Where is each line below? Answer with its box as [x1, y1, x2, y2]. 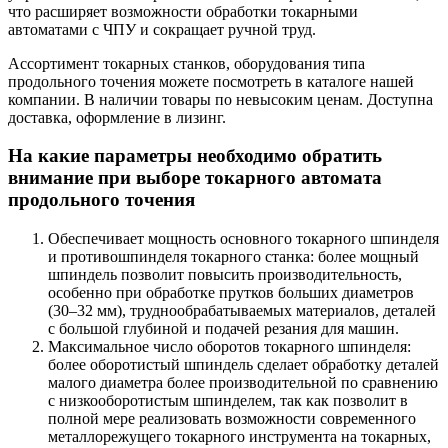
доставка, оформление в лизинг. [8, 108, 226, 126]
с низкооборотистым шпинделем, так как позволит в [48, 392, 408, 410]
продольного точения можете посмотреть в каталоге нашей [8, 72, 414, 90]
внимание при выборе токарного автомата [8, 167, 382, 189]
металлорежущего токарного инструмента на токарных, [48, 428, 431, 446]
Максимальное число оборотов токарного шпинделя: [48, 338, 411, 356]
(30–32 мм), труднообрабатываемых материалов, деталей [48, 302, 436, 320]
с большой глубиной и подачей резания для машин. [48, 320, 399, 338]
